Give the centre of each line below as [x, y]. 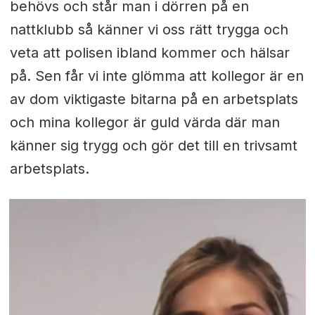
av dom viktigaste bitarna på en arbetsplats [154, 99]
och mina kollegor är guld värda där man [144, 122]
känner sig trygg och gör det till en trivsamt [153, 145]
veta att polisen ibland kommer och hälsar [149, 52]
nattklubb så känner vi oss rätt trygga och [149, 29]
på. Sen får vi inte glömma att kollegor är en [156, 76]
